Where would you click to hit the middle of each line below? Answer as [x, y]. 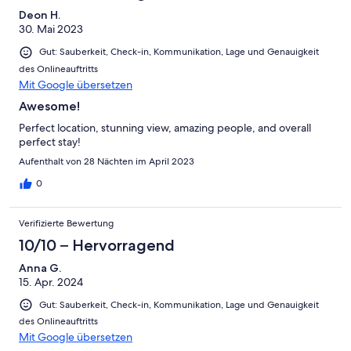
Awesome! [49, 106]
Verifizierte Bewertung [66, 223]
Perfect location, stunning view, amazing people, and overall [165, 127]
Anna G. [40, 268]
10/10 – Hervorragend [97, 245]
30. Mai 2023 [51, 29]
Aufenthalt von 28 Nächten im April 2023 [107, 161]
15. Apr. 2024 [51, 282]
